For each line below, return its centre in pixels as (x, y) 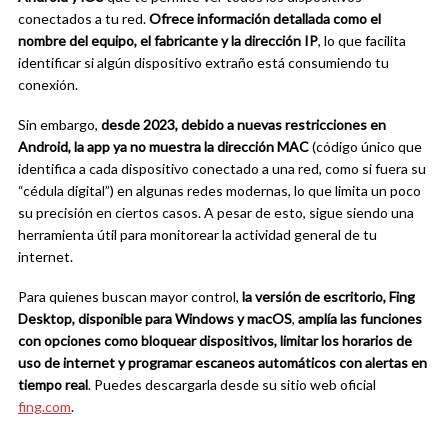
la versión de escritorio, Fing (328, 297)
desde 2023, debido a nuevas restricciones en (243, 125)
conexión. (48, 85)
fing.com (44, 407)
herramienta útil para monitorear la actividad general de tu (197, 235)
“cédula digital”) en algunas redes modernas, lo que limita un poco (219, 191)
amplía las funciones (360, 319)
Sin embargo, (59, 125)
